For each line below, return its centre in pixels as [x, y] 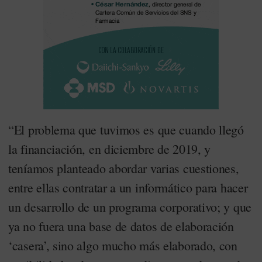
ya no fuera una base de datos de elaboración [121, 226]
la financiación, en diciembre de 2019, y [110, 149]
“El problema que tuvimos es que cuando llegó [126, 130]
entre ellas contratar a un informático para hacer [128, 187]
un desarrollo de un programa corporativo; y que [130, 207]
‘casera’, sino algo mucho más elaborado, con [123, 245]
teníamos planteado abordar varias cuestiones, [124, 168]
